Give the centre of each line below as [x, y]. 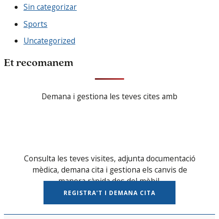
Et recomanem [39, 63]
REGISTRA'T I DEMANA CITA [109, 192]
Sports [35, 24]
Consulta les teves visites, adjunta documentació [109, 158]
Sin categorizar [50, 7]
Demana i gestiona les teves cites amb [109, 96]
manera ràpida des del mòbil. [109, 181]
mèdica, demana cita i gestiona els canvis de [109, 169]
